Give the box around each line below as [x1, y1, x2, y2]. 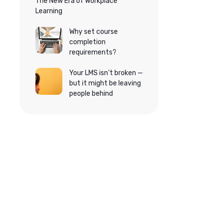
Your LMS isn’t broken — [69, 69, 143, 77]
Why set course [69, 27, 118, 36]
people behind [69, 89, 113, 98]
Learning [35, 7, 62, 15]
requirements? [69, 48, 116, 56]
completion [69, 38, 106, 46]
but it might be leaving [69, 79, 141, 87]
